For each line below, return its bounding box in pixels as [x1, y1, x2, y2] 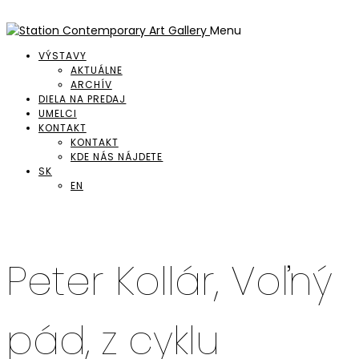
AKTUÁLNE [71, 63, 123, 77]
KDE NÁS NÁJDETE [71, 150, 163, 163]
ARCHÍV [71, 78, 112, 91]
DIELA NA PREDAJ [38, 92, 127, 106]
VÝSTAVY [38, 49, 87, 63]
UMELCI [38, 107, 77, 120]
